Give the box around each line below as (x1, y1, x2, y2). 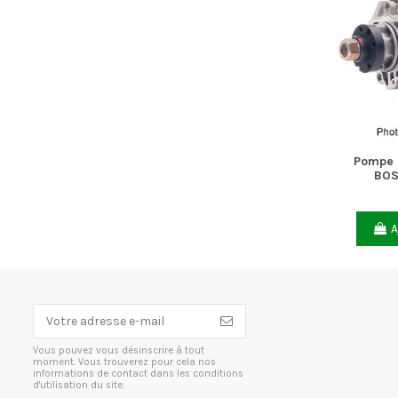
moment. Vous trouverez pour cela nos (33, 356, 216, 369)
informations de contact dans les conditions (33, 368, 243, 380)
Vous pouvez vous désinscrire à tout (33, 345, 204, 357)
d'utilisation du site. (33, 379, 124, 392)
